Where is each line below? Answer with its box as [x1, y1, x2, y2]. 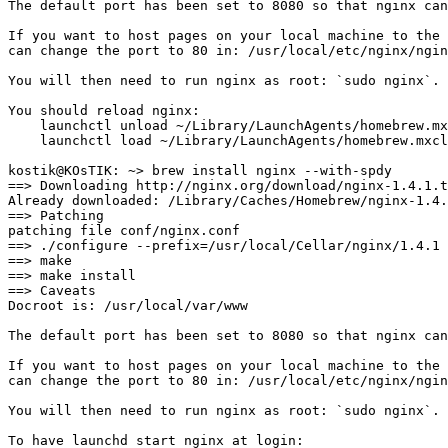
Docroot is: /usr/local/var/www [8, 297, 248, 313]
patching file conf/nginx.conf [8, 222, 240, 238]
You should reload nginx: [8, 102, 200, 118]
